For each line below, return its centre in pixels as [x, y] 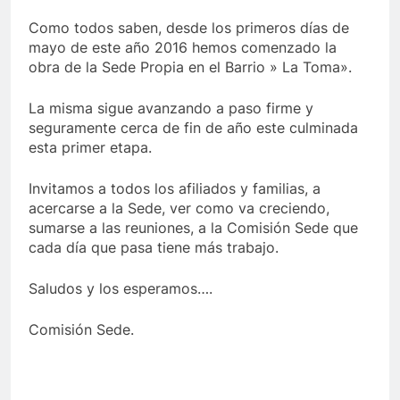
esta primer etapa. [90, 147]
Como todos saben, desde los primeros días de [189, 27]
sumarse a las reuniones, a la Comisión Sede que [193, 227]
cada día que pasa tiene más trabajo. [154, 247]
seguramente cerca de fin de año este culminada [193, 127]
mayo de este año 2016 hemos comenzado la [183, 47]
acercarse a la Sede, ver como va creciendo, [179, 208]
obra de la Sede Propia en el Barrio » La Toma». [190, 67]
